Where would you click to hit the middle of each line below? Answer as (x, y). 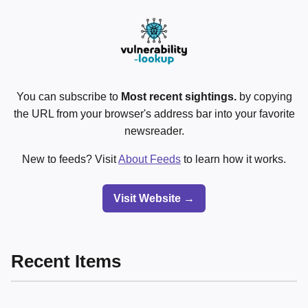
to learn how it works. (233, 159)
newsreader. (154, 131)
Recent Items (66, 262)
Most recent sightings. (178, 96)
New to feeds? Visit (70, 159)
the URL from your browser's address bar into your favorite (154, 113)
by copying (264, 96)
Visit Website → (154, 198)
